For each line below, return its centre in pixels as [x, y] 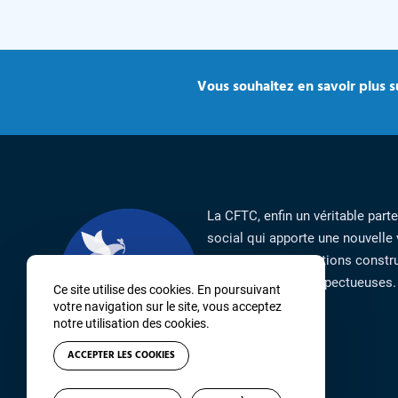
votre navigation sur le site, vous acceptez [167, 306]
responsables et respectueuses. [302, 282]
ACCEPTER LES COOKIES [121, 355]
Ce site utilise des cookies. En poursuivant [167, 290]
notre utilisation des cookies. [131, 323]
